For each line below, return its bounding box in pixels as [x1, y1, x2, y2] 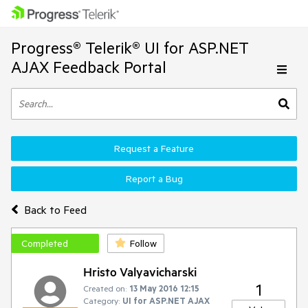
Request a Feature [114, 142, 194, 155]
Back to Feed [23, 202, 87, 217]
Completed [21, 237, 68, 250]
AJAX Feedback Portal [11, 57, 166, 77]
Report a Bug [125, 173, 183, 185]
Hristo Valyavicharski [83, 264, 197, 279]
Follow [130, 237, 157, 250]
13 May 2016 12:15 [129, 283, 199, 294]
